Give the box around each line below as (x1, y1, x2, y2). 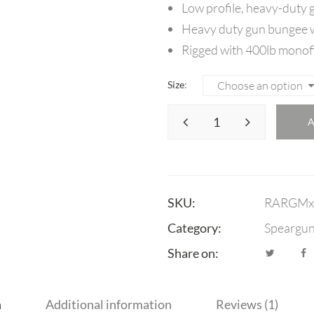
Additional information (46, 296, 172, 312)
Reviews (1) (216, 296, 278, 312)
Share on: (168, 245, 219, 261)
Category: (168, 220, 221, 235)
